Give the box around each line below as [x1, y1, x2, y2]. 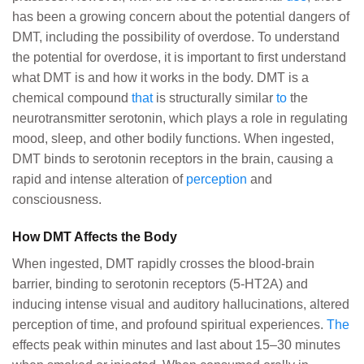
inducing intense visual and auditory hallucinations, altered [12, 297, 349, 311]
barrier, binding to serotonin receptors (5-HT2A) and [12, 276, 308, 291]
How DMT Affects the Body [12, 229, 177, 244]
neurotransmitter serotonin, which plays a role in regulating [12, 110, 348, 125]
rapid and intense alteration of [12, 171, 186, 186]
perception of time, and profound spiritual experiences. [12, 317, 327, 331]
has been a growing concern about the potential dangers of [12, 9, 349, 24]
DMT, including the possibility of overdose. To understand [12, 29, 340, 44]
